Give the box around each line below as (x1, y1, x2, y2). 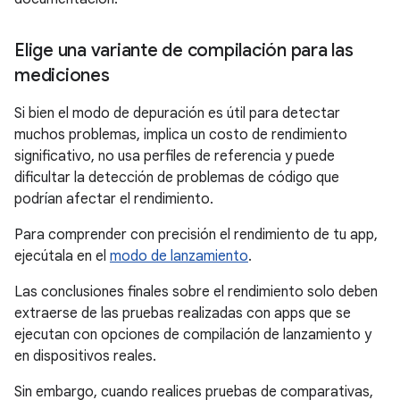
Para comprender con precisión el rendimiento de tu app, (14, 226, 378, 244)
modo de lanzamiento (110, 247, 248, 265)
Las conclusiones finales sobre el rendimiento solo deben (14, 283, 378, 301)
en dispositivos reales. (14, 347, 156, 365)
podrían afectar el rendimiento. (14, 190, 213, 208)
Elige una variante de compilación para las (14, 39, 354, 62)
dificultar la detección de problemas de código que (14, 169, 339, 187)
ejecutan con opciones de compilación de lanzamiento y (14, 326, 371, 344)
